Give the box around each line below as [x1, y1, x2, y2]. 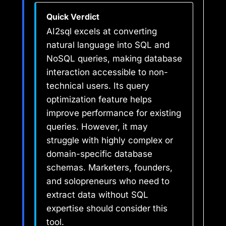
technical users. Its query [46, 81, 149, 91]
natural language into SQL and [46, 40, 169, 50]
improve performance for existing [46, 108, 181, 119]
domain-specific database [46, 149, 152, 159]
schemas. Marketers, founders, [46, 162, 173, 173]
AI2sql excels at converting [46, 26, 157, 37]
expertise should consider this [46, 203, 167, 214]
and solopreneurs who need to [46, 176, 169, 187]
